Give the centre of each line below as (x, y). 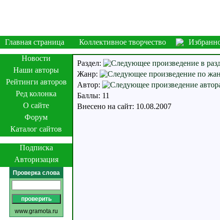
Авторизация (36, 159)
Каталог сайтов (36, 129)
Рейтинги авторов (36, 82)
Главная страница (35, 42)
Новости (36, 58)
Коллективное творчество (123, 42)
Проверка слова (36, 173)
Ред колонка (36, 94)
